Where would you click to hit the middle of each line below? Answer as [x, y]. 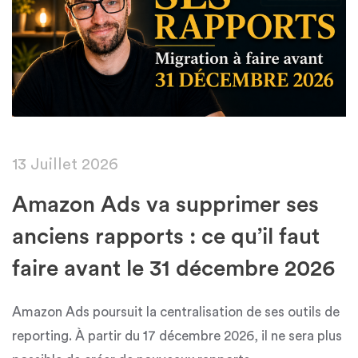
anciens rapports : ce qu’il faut [166, 237]
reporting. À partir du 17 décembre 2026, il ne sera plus [177, 336]
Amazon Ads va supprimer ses [165, 205]
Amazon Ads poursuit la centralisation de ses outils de [176, 312]
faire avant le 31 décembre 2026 [173, 269]
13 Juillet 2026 [65, 165]
